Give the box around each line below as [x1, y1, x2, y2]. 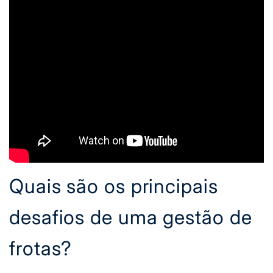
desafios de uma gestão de [9, 205, 252, 229]
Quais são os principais [9, 174, 218, 198]
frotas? [9, 236, 73, 260]
